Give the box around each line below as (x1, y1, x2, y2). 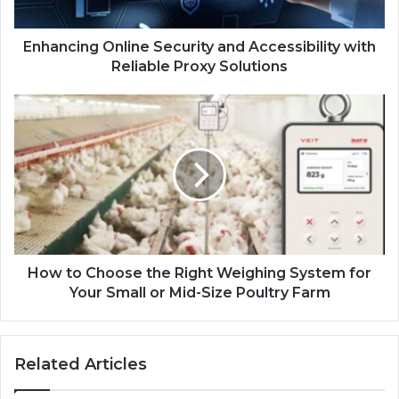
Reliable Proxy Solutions (111, 57, 288, 75)
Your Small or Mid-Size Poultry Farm (69, 283, 330, 301)
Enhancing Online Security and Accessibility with (23, 37, 376, 55)
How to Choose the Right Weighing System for (28, 264, 371, 281)
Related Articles (14, 354, 147, 374)
